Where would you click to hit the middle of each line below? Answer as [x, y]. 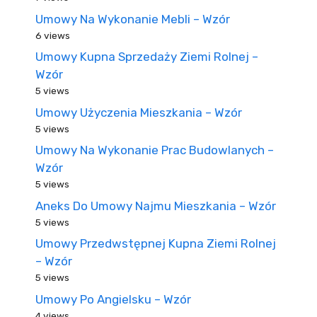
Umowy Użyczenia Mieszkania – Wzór [139, 112]
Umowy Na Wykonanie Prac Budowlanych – [155, 150]
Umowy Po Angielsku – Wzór [113, 299]
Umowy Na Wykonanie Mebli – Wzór [133, 19]
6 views [53, 35]
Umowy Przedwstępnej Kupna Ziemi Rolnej [156, 243]
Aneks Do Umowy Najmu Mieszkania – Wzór [156, 206]
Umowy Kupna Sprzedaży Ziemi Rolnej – [147, 57]
